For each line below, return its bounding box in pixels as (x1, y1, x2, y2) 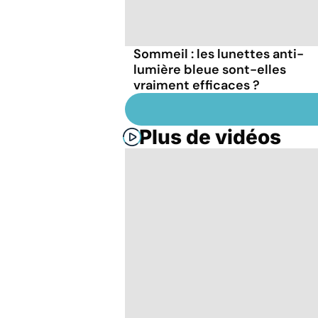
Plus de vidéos (139, 124, 281, 149)
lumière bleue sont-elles (133, 60, 286, 78)
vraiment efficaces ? (133, 76, 260, 94)
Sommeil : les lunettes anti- (133, 45, 304, 62)
